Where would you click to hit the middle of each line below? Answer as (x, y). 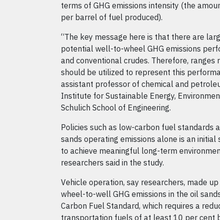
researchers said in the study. (112, 163)
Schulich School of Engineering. (116, 108)
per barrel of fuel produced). (112, 17)
